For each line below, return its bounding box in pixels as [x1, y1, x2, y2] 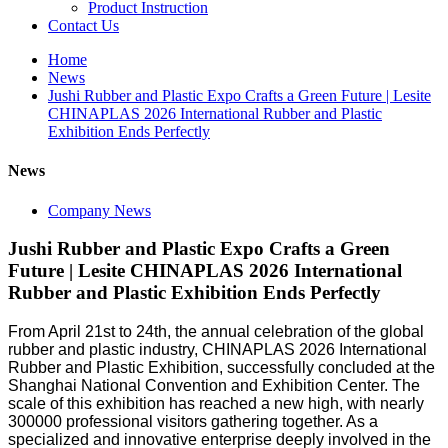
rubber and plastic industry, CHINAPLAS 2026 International [8, 340, 427, 358]
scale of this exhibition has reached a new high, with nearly [8, 394, 424, 412]
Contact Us [48, 17, 119, 34]
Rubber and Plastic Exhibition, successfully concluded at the [8, 358, 435, 376]
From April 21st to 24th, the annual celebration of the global [8, 322, 424, 340]
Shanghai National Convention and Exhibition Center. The [8, 376, 420, 394]
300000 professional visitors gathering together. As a [8, 412, 378, 430]
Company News [48, 201, 151, 219]
